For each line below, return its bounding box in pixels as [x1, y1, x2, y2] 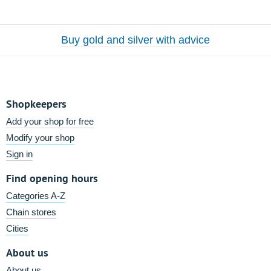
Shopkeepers [6, 97, 67, 111]
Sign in [6, 149, 33, 159]
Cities [6, 223, 28, 233]
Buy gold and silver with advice [61, 34, 210, 46]
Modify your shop [6, 132, 74, 143]
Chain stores [6, 207, 56, 217]
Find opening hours [6, 171, 98, 185]
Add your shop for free [6, 116, 94, 126]
